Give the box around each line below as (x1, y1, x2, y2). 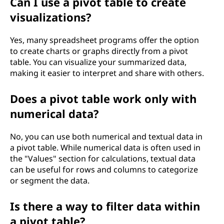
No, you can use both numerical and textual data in (10, 131, 202, 142)
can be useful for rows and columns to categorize (10, 164, 198, 175)
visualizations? (10, 9, 91, 24)
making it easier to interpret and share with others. (10, 67, 204, 78)
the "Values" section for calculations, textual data (10, 153, 195, 164)
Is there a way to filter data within (10, 198, 200, 213)
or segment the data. (10, 175, 89, 186)
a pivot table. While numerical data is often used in (10, 142, 200, 153)
